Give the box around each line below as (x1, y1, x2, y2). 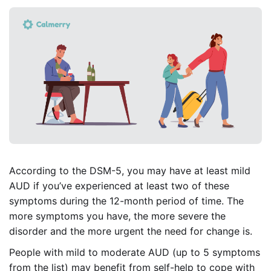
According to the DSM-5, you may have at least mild (9, 164, 250, 177)
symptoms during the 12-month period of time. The (9, 194, 244, 207)
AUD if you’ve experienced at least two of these (9, 179, 229, 192)
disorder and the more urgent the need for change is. (9, 224, 252, 237)
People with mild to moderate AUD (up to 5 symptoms (9, 246, 260, 258)
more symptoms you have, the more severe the (9, 209, 226, 222)
